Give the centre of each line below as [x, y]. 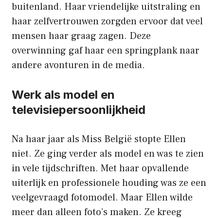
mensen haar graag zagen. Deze [81, 36]
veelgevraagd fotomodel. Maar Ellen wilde [102, 198]
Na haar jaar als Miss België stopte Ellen [99, 139]
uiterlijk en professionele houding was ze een [109, 183]
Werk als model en [63, 95]
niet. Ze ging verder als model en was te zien [108, 154]
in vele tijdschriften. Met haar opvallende [100, 169]
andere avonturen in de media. [78, 65]
